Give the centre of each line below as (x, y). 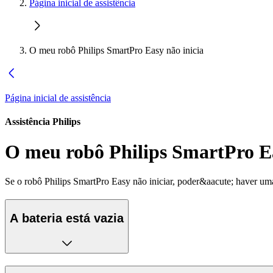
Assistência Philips (43, 122)
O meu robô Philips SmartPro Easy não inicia (116, 50)
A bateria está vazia (67, 218)
